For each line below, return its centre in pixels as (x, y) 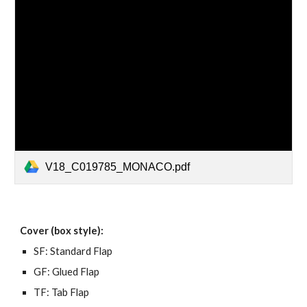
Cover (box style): (63, 231)
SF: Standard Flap (73, 251)
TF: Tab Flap (62, 292)
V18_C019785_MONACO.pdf (118, 167)
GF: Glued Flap (67, 272)
